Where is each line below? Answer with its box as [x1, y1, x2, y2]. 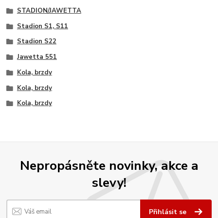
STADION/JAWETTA [17, 6, 81, 15]
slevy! [91, 173, 127, 191]
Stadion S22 [17, 37, 56, 46]
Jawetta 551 [17, 53, 57, 62]
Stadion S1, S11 [17, 21, 68, 31]
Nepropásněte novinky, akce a [19, 156, 199, 174]
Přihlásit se [149, 207, 189, 217]
